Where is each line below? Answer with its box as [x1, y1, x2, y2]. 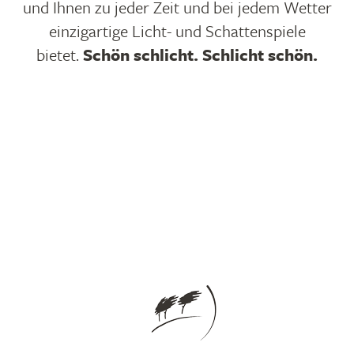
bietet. [36, 43, 83, 66]
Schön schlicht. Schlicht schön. [83, 43, 318, 66]
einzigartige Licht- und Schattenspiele [48, 19, 306, 43]
